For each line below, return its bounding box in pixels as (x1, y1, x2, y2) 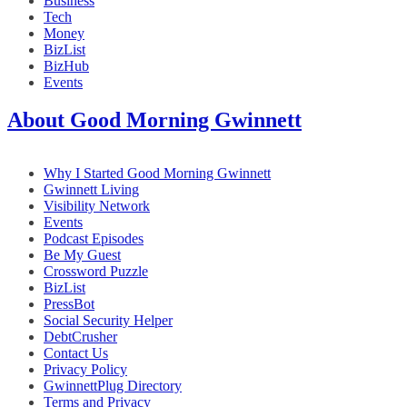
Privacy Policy (44, 362, 127, 378)
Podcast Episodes (44, 231, 144, 247)
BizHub (44, 57, 89, 74)
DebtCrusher (44, 329, 117, 345)
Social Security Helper (44, 313, 173, 329)
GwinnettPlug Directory (44, 378, 182, 394)
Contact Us (44, 345, 108, 362)
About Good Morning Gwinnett (7, 108, 302, 133)
